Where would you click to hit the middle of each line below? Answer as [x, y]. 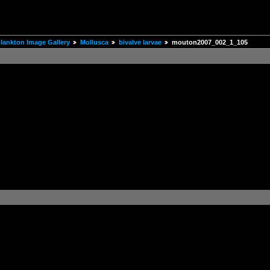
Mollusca [94, 42]
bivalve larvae [140, 42]
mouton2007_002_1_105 [210, 42]
